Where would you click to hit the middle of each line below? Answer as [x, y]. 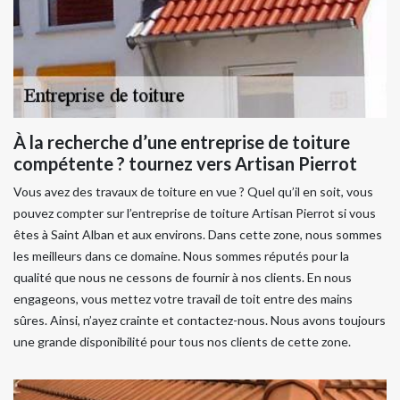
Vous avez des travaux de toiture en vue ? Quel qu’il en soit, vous [193, 192]
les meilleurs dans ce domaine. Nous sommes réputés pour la [181, 256]
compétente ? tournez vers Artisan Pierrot [185, 163]
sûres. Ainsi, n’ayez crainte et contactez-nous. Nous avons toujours [200, 320]
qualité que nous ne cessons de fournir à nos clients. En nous [183, 277]
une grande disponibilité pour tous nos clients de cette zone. [182, 342]
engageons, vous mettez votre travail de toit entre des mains [183, 299]
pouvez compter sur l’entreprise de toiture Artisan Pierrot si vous [195, 213]
